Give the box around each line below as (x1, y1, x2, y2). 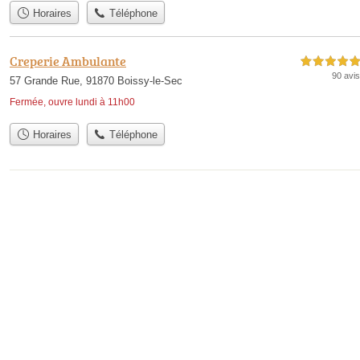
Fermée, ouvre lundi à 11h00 (10, 96, 135, 108)
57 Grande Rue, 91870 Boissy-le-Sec (10, 74, 182, 87)
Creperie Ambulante (10, 51, 126, 70)
